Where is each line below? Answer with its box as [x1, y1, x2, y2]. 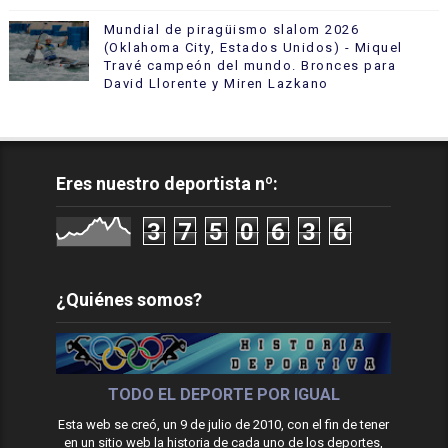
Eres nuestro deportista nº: [56, 173, 279, 194]
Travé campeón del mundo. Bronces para [103, 58, 397, 73]
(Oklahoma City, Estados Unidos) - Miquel [103, 40, 403, 55]
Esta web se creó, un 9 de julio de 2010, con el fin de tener [58, 416, 390, 432]
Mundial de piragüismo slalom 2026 [103, 22, 360, 37]
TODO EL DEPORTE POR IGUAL [107, 384, 340, 404]
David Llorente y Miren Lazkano [103, 76, 329, 91]
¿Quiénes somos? [56, 289, 203, 310]
